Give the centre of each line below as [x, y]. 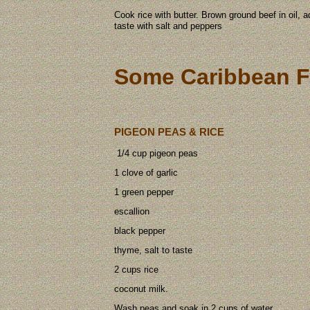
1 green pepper [144, 192]
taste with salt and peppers [168, 26]
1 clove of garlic [146, 173]
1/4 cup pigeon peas [156, 154]
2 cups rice [136, 270]
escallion [132, 212]
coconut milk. [141, 289]
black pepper [140, 231]
